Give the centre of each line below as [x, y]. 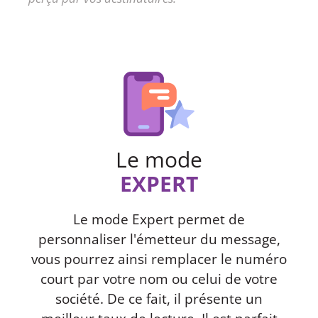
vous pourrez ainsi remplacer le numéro [159, 259]
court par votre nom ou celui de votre [159, 279]
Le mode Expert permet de [159, 219]
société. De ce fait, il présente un [159, 298]
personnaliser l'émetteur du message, [159, 239]
